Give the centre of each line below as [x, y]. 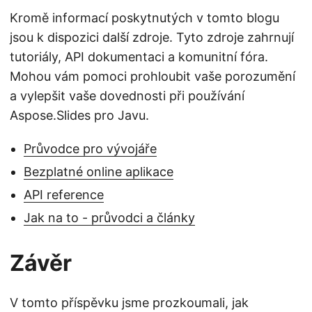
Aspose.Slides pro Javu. [79, 115]
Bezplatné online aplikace [99, 171]
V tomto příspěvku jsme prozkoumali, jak [129, 302]
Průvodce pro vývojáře [90, 148]
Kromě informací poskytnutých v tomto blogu [145, 17]
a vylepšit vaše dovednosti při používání [127, 95]
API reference [64, 194]
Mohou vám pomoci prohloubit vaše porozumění [153, 76]
